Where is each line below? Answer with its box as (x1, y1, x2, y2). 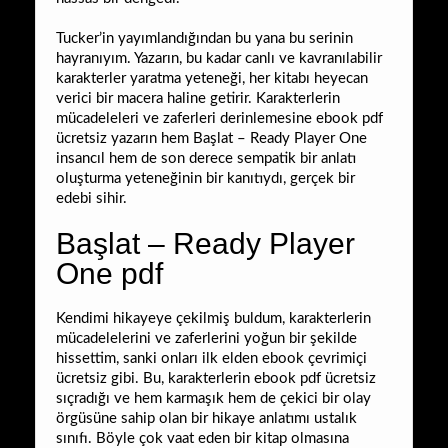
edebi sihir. (56, 190, 127, 206)
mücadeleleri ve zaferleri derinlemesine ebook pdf (56, 110, 383, 126)
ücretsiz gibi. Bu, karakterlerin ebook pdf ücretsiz (56, 370, 376, 386)
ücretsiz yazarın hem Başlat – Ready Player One (56, 130, 367, 146)
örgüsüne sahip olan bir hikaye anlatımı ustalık (56, 410, 357, 426)
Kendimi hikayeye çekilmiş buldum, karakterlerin (56, 310, 371, 326)
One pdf (56, 256, 163, 290)
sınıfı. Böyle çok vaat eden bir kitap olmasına (56, 430, 349, 446)
